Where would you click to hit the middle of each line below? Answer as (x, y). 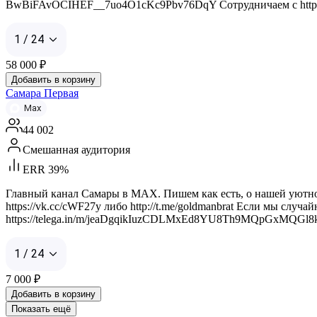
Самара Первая (42, 93)
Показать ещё (41, 309)
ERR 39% (46, 169)
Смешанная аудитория (76, 149)
